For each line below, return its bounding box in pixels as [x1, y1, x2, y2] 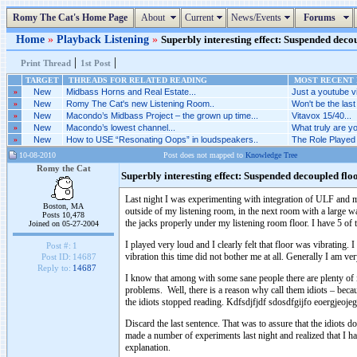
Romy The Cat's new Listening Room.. [66, 99, 214, 108]
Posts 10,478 [42, 210, 84, 219]
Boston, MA [43, 202, 84, 210]
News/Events [231, 12, 281, 23]
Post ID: [41, 252, 71, 262]
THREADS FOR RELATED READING [64, 76, 207, 84]
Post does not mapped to [163, 151, 245, 159]
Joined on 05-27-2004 [28, 219, 99, 228]
